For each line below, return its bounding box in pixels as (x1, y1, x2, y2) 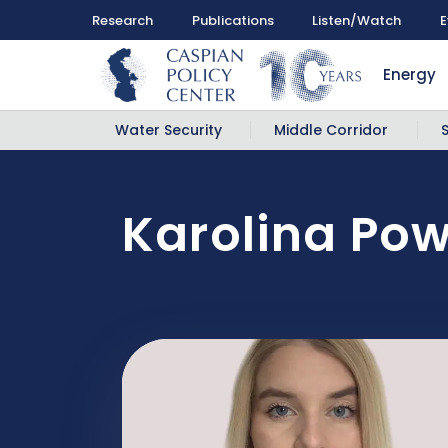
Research (92, 10, 153, 30)
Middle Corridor (274, 120, 389, 140)
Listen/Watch (312, 10, 401, 30)
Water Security (115, 120, 222, 140)
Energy (383, 64, 437, 85)
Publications (191, 10, 274, 30)
